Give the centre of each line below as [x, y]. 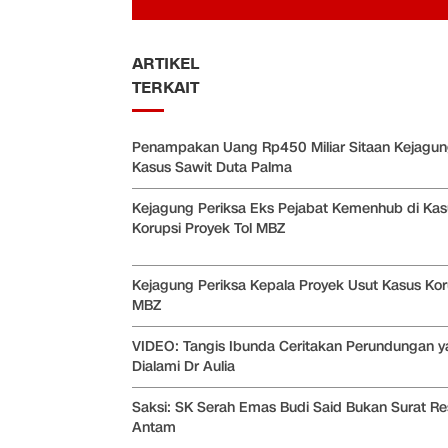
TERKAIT [165, 88]
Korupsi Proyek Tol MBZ [208, 229]
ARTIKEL [165, 64]
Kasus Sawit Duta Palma [212, 168]
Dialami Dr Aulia [183, 367]
